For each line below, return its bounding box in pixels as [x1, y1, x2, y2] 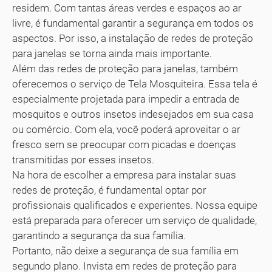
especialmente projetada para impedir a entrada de [12, 93, 240, 106]
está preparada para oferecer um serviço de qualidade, [12, 214, 257, 227]
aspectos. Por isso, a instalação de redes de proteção [12, 32, 253, 45]
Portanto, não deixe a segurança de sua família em [12, 245, 239, 257]
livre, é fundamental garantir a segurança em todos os [12, 17, 254, 30]
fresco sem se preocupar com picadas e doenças [12, 138, 236, 151]
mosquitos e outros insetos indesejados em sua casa [12, 108, 254, 121]
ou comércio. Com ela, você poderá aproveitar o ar [12, 123, 240, 136]
